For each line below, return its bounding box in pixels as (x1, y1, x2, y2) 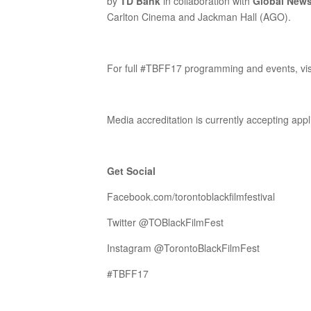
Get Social (107, 164, 156, 178)
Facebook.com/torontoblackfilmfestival (107, 190, 276, 203)
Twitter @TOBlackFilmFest (107, 215, 224, 229)
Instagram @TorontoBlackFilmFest (107, 241, 260, 255)
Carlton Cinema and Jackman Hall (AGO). (107, 10, 292, 24)
